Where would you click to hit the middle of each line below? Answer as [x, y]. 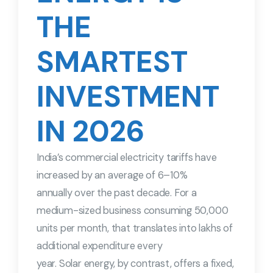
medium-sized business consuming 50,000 [133, 211]
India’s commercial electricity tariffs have [127, 158]
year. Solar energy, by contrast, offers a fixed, [135, 264]
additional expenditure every [100, 246]
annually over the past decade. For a [117, 193]
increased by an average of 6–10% [112, 175]
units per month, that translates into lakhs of [135, 229]
